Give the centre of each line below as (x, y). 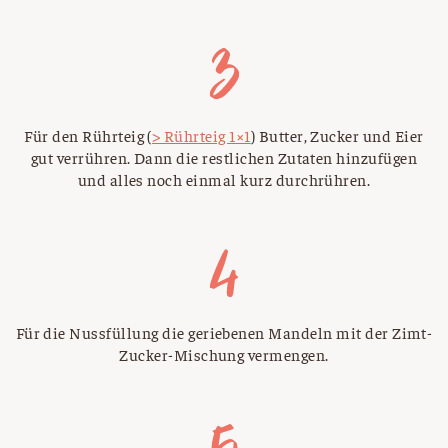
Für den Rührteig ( (88, 135)
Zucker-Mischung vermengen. (224, 354)
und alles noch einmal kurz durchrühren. (224, 179)
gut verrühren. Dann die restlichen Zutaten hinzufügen (224, 157)
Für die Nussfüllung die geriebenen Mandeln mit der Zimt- (224, 332)
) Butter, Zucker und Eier (337, 135)
